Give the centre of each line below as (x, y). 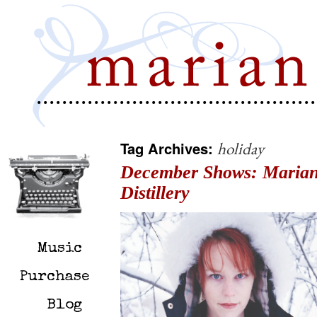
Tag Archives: (169, 148)
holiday (241, 149)
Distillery (155, 193)
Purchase (55, 277)
